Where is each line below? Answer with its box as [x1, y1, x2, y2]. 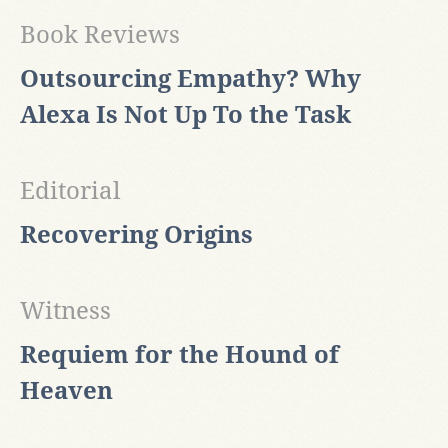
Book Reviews [20, 21, 180, 50]
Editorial [20, 177, 120, 206]
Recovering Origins [20, 221, 253, 250]
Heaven [20, 377, 113, 406]
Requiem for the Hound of [20, 341, 339, 370]
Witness [20, 297, 111, 326]
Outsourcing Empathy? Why [20, 65, 361, 94]
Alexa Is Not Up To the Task [20, 101, 351, 130]
